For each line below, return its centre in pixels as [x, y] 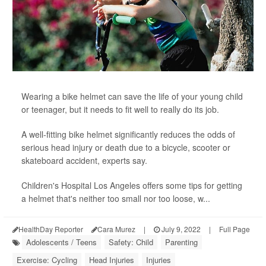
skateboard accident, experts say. [84, 160]
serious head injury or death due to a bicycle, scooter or [126, 147]
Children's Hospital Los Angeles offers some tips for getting [132, 185]
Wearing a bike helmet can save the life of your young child [132, 96]
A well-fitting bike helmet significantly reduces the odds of [128, 134]
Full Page [235, 229]
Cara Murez [116, 229]
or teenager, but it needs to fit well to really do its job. [120, 109]
